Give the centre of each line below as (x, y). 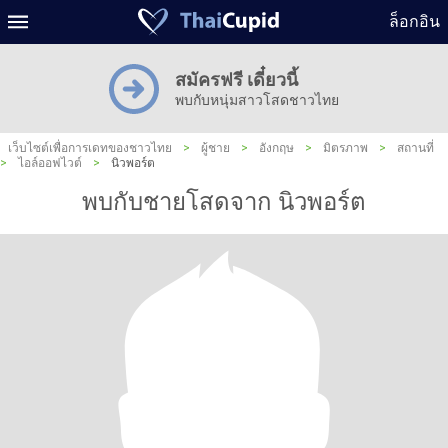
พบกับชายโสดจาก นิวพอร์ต (224, 202)
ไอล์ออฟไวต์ (50, 163)
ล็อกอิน (414, 21)
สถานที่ (415, 148)
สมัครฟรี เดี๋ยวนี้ (236, 79)
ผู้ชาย (215, 148)
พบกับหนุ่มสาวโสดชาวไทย (257, 100)
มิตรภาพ (345, 148)
